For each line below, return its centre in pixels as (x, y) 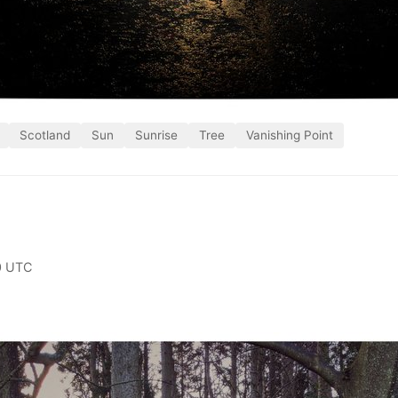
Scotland (45, 135)
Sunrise (156, 135)
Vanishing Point (290, 135)
